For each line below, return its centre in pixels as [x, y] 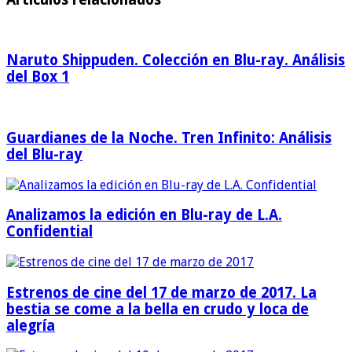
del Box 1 [38, 77]
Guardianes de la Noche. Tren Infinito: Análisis [169, 137]
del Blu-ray [44, 154]
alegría [31, 325]
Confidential [49, 232]
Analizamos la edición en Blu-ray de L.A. [144, 215]
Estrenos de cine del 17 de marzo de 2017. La [161, 292]
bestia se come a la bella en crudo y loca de [158, 309]
